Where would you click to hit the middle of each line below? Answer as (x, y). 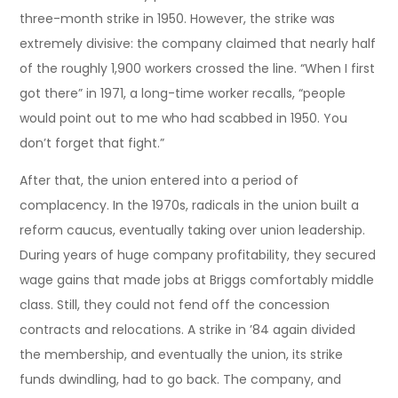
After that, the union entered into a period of (159, 180)
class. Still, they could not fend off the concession (175, 304)
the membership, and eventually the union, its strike (182, 354)
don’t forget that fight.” (92, 143)
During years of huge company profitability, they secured (198, 255)
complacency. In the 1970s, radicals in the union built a (190, 205)
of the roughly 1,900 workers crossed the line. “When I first (198, 68)
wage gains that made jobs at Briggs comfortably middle (197, 279)
